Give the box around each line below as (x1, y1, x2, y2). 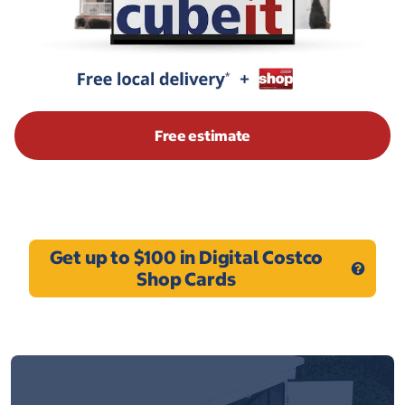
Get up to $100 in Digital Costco (49, 246, 324, 268)
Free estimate (155, 127, 250, 145)
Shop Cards (137, 268, 236, 290)
